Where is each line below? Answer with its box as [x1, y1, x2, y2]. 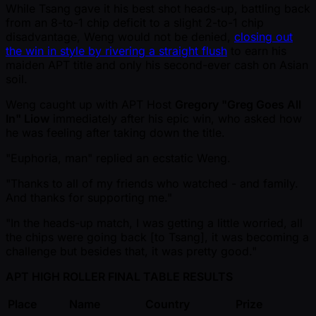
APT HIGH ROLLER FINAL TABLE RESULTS [6, 269, 233, 284]
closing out [234, 30, 293, 44]
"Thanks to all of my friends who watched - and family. [6, 176, 298, 191]
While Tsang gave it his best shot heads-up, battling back [6, 1, 310, 16]
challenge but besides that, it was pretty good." [6, 244, 257, 259]
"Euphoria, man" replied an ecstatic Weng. [6, 151, 231, 166]
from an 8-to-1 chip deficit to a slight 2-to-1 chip [6, 16, 264, 30]
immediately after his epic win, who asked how [49, 111, 302, 126]
